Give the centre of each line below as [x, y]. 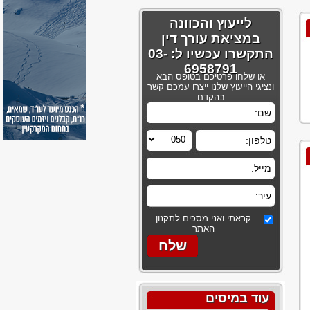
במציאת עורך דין [211, 38]
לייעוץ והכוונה [211, 23]
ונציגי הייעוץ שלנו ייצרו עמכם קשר [211, 87]
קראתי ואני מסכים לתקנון [203, 218]
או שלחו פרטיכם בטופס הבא [211, 76]
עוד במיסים [237, 298]
